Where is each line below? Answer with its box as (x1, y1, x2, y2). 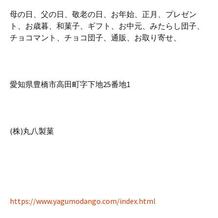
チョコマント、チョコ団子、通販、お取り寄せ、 (10, 33, 181, 43)
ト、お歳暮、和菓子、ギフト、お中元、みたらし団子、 (10, 21, 204, 31)
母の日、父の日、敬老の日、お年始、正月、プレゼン (10, 9, 197, 19)
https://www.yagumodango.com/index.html (10, 196, 156, 206)
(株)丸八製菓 (10, 126, 54, 136)
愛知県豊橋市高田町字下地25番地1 (10, 79, 130, 90)
